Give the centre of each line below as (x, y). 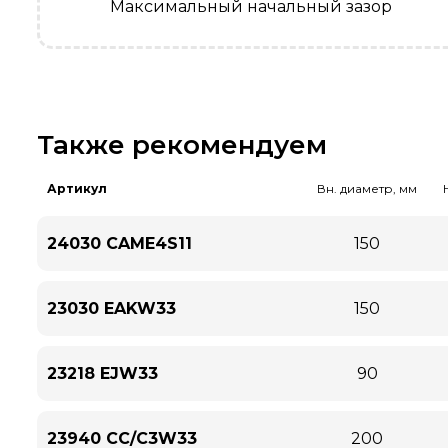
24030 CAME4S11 (119, 243)
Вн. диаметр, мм (367, 188)
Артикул (77, 188)
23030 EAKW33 (111, 308)
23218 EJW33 (102, 373)
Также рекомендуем (182, 145)
